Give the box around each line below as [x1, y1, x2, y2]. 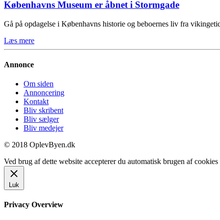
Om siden [24, 80, 54, 88]
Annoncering [24, 88, 64, 97]
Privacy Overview [4, 200, 63, 209]
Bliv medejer [24, 124, 63, 133]
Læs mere [4, 36, 34, 45]
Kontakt [24, 97, 49, 106]
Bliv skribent [24, 106, 63, 115]
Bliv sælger [24, 115, 59, 124]
